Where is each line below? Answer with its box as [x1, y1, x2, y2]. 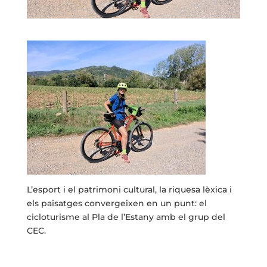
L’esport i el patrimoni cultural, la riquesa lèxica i [26, 184, 232, 195]
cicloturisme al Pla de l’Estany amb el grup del [26, 211, 225, 222]
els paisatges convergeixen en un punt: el [26, 197, 207, 209]
